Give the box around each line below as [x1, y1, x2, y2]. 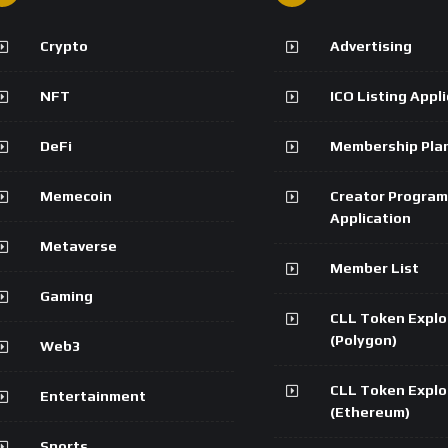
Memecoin [40, 187, 112, 204]
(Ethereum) [330, 403, 410, 420]
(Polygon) [330, 331, 397, 348]
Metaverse [40, 237, 117, 254]
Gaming [40, 287, 93, 304]
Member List [330, 259, 419, 276]
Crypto [40, 37, 88, 54]
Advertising [330, 37, 412, 54]
